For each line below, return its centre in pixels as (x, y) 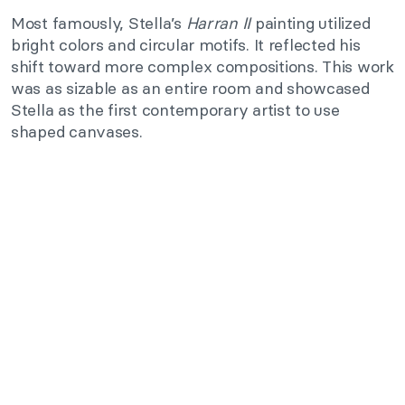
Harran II (218, 24)
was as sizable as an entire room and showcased (190, 89)
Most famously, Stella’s (99, 24)
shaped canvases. (77, 132)
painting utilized (311, 24)
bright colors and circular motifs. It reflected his (186, 45)
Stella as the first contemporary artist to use (175, 110)
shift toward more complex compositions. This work (202, 67)
